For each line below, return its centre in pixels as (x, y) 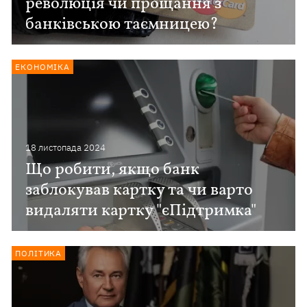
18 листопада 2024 (66, 148)
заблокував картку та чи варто (139, 191)
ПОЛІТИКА (39, 253)
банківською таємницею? (122, 25)
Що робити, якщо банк (113, 170)
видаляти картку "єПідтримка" (141, 211)
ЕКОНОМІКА (43, 67)
